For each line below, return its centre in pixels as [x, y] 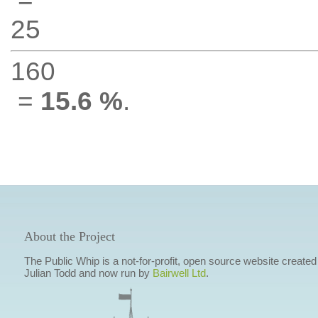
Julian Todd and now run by [88, 273]
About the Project [69, 236]
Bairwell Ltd [179, 273]
